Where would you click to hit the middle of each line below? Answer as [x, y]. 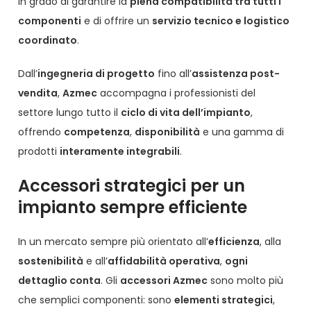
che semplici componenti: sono [96, 300]
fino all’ [174, 74]
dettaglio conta [60, 281]
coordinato [48, 41]
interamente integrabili [120, 152]
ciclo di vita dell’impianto [186, 113]
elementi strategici [224, 300]
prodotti [39, 152]
